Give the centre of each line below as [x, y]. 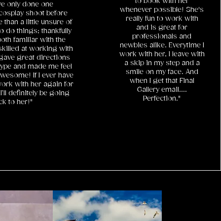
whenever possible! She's [162, 10]
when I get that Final [162, 81]
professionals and [162, 37]
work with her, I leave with [162, 54]
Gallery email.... [162, 90]
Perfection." [162, 99]
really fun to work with [162, 19]
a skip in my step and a [162, 63]
